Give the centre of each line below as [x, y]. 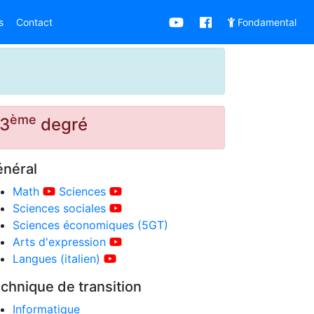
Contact [34, 22]
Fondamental [266, 22]
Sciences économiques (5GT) [90, 225]
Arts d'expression [59, 242]
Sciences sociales [59, 208]
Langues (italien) [56, 259]
